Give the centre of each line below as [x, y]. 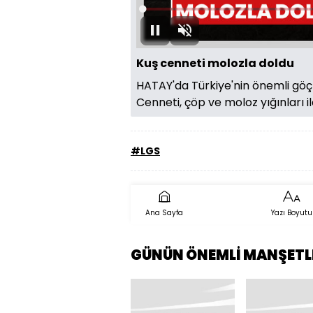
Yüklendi [163, 13]
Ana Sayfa [164, 213]
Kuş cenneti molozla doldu [215, 64]
